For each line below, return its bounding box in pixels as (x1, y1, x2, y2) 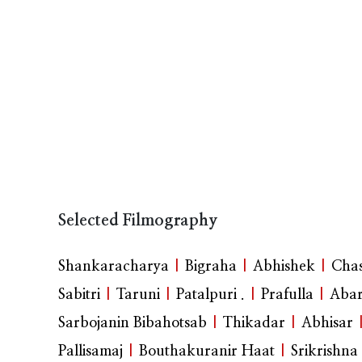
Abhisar (301, 316, 353, 331)
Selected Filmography (58, 213, 218, 229)
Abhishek (253, 259, 315, 275)
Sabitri (58, 288, 100, 303)
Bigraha (185, 259, 237, 275)
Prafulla (261, 288, 314, 303)
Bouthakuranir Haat (139, 344, 275, 360)
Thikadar (223, 316, 285, 331)
